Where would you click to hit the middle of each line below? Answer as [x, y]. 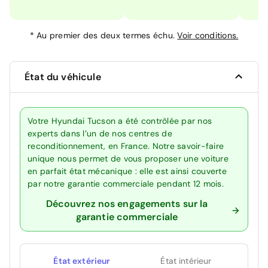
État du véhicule [63, 77]
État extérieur [82, 261]
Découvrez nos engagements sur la [127, 203]
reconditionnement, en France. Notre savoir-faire [126, 146]
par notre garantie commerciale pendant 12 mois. [126, 183]
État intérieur [186, 261]
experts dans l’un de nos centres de [100, 133]
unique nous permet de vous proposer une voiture [128, 158]
